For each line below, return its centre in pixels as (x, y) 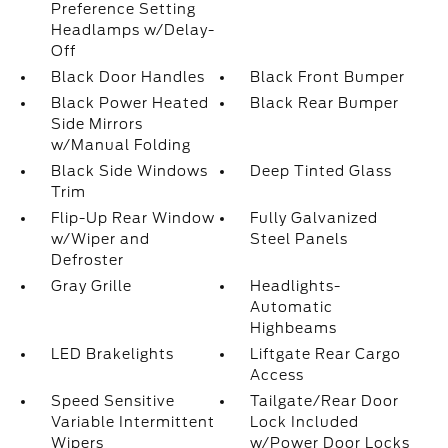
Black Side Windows (129, 171)
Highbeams (294, 328)
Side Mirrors (96, 124)
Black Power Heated (129, 103)
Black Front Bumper (328, 77)
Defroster (87, 260)
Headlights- (296, 286)
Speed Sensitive (112, 401)
